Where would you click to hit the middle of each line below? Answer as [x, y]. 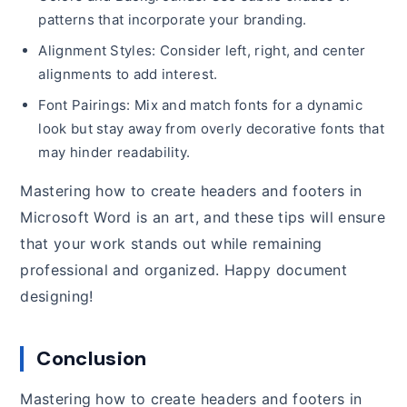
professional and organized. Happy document [184, 269]
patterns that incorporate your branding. [173, 19]
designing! [57, 296]
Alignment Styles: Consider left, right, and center [202, 50]
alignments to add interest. [128, 74]
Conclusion [92, 358]
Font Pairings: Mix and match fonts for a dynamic [200, 104]
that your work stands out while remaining [171, 243]
